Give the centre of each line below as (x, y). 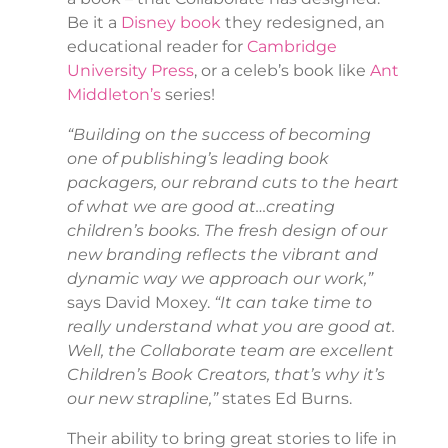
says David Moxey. (140, 303)
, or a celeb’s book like (281, 71)
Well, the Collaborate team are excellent (230, 351)
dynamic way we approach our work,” (219, 279)
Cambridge (291, 47)
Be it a (93, 23)
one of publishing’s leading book (197, 159)
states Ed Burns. (284, 399)
